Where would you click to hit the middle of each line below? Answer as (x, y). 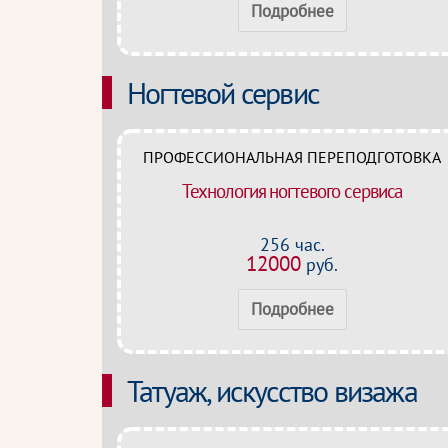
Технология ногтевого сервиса (292, 191)
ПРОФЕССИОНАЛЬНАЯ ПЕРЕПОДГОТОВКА (292, 157)
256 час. (292, 244)
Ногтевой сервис (223, 92)
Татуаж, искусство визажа (272, 390)
